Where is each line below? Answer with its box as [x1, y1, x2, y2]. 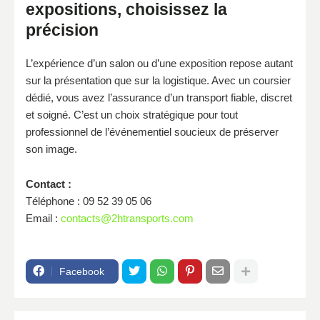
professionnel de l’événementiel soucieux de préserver [26, 125, 279, 138]
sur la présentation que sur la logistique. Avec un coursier [26, 74, 291, 86]
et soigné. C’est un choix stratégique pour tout [26, 108, 238, 121]
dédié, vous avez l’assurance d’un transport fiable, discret [26, 91, 292, 104]
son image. [26, 142, 77, 155]
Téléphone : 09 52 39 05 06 [26, 194, 151, 207]
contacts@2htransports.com [61, 211, 194, 224]
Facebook [59, 265, 104, 277]
